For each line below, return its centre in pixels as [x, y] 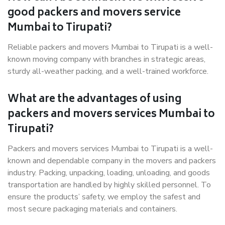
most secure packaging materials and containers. [92, 209]
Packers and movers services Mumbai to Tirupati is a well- [110, 149]
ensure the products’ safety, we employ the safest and [104, 197]
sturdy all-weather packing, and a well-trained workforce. [109, 71]
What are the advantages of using [94, 100]
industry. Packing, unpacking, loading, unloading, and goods [109, 173]
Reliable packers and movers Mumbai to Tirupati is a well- [110, 47]
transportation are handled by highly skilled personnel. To [109, 185]
